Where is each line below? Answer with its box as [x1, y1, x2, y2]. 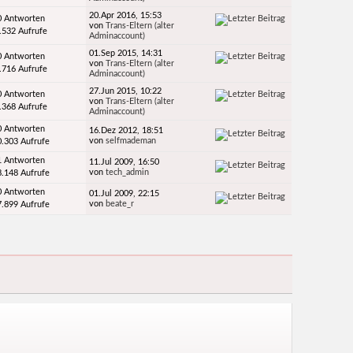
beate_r [106, 199, 135, 209]
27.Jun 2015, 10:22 [89, 87, 162, 96]
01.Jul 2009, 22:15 [89, 189, 160, 199]
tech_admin [106, 168, 150, 177]
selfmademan [106, 136, 157, 146]
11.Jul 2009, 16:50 [89, 158, 160, 167]
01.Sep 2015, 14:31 [89, 49, 163, 58]
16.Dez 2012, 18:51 [89, 126, 164, 136]
